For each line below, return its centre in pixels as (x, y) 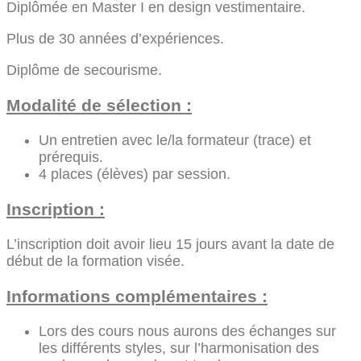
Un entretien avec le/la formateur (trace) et (175, 140)
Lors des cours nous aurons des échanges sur (187, 332)
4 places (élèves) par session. (135, 174)
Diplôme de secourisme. (84, 70)
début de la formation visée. (95, 261)
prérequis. (71, 157)
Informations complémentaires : (137, 297)
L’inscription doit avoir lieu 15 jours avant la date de (170, 245)
